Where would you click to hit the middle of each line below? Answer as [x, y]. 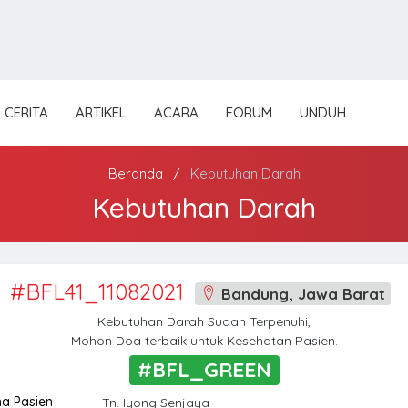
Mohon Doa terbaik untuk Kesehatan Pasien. [204, 341]
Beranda [135, 173]
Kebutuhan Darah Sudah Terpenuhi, [204, 322]
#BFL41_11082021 [97, 291]
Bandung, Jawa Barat [301, 294]
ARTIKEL [101, 112]
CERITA [26, 112]
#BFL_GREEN [204, 370]
